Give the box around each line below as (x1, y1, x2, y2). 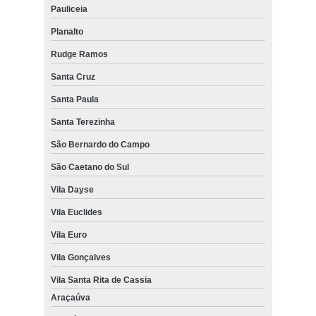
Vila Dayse (50, 185, 94, 195)
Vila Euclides (50, 207, 102, 218)
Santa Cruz (50, 72, 95, 83)
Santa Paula (50, 95, 99, 105)
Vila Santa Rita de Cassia (50, 275, 152, 286)
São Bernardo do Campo (50, 140, 150, 150)
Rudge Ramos (50, 49, 108, 60)
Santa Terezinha (50, 117, 115, 128)
